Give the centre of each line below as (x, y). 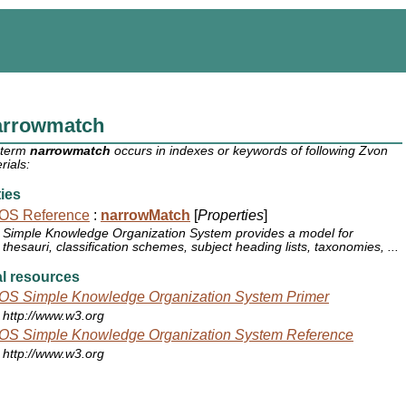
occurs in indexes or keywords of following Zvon (250, 151)
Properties (231, 215)
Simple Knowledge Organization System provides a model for (179, 234)
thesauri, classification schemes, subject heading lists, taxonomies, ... (201, 247)
